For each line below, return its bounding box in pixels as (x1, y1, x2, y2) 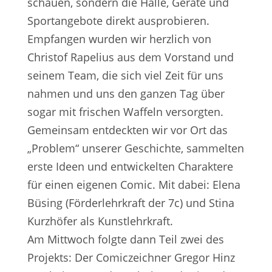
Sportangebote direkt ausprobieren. (27, 13, 209, 28)
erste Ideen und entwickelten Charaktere (27, 159, 233, 174)
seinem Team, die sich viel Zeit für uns (27, 68, 223, 83)
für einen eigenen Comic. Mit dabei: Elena (27, 177, 240, 192)
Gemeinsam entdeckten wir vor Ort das (27, 123, 228, 137)
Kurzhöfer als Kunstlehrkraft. (27, 214, 173, 228)
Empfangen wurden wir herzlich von (27, 32, 211, 46)
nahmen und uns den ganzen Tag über (27, 86, 225, 101)
